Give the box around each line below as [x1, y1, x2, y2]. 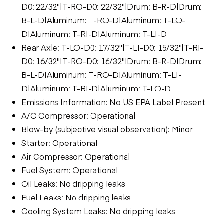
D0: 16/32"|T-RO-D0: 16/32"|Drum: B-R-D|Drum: [21, 55, 202, 66]
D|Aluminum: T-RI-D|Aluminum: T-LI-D [21, 28, 167, 39]
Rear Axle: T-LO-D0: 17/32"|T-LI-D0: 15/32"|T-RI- [21, 41, 203, 53]
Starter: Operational [21, 137, 97, 148]
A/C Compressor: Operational [21, 109, 135, 121]
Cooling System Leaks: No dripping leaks [21, 205, 175, 216]
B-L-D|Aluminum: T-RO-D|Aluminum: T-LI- [21, 69, 182, 80]
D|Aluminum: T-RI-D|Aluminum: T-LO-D [21, 82, 171, 93]
